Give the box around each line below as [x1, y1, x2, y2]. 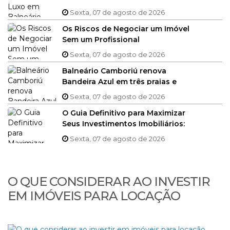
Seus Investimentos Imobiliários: [62, 119, 185, 128]
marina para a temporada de [62, 87, 170, 97]
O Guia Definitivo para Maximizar [62, 108, 185, 118]
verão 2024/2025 [62, 98, 126, 108]
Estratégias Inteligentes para [62, 129, 171, 139]
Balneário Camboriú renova [62, 66, 166, 75]
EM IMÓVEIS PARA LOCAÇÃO [8, 188, 180, 203]
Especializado [62, 45, 115, 55]
